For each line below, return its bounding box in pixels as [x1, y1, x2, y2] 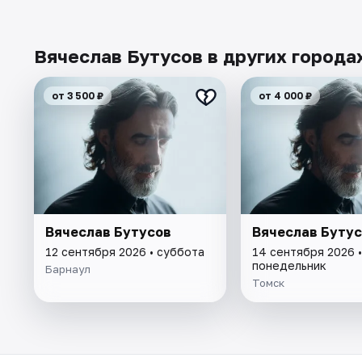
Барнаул [45, 262, 90, 276]
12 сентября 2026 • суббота [45, 244, 204, 259]
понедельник [251, 258, 326, 272]
